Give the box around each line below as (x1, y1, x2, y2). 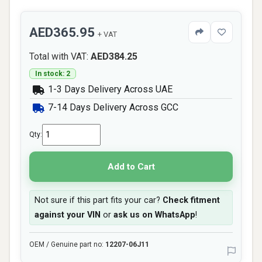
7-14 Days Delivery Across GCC (46, 102, 178, 113)
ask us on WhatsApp (113, 210, 195, 220)
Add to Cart (107, 161, 155, 172)
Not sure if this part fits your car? (35, 195, 163, 205)
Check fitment (163, 195, 220, 205)
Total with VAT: (29, 51, 91, 62)
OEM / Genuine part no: (29, 240, 105, 249)
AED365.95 (29, 25, 98, 40)
